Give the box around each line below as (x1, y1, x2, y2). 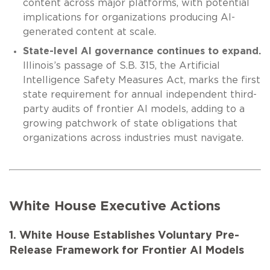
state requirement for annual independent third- (22, 89, 257, 99)
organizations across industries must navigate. (22, 133, 246, 143)
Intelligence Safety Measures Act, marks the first (22, 75, 260, 85)
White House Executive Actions (9, 199, 221, 213)
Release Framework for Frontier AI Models (9, 245, 244, 256)
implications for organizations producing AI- (22, 12, 235, 22)
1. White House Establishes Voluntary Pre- (9, 230, 239, 241)
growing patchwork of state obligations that (22, 118, 237, 128)
